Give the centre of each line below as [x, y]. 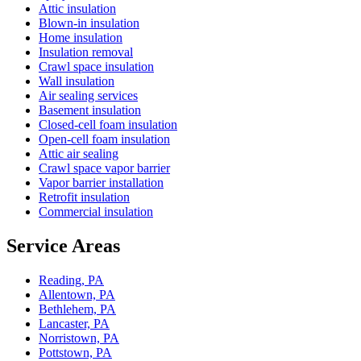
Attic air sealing [79, 154]
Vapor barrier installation [101, 183]
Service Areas [63, 246]
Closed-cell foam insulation [108, 125]
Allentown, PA [77, 294]
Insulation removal [86, 52]
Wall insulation [77, 81]
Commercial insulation [96, 212]
